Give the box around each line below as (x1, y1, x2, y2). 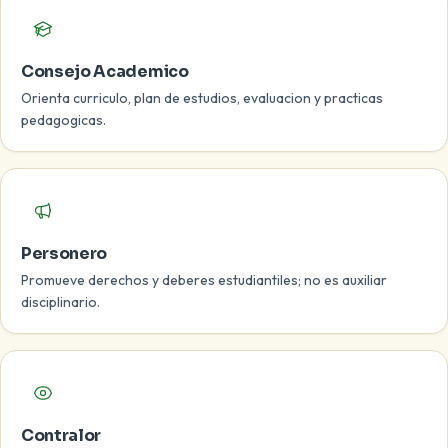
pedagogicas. (21, 111, 106, 129)
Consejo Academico (21, 61, 189, 82)
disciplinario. (21, 293, 100, 311)
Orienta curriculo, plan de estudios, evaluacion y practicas (21, 89, 383, 107)
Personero (21, 243, 108, 264)
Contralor (21, 425, 102, 446)
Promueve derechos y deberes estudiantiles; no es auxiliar (21, 271, 387, 289)
